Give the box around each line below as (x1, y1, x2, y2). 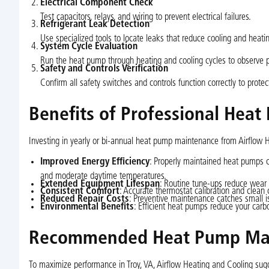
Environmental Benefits (40, 202, 134, 212)
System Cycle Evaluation (40, 42, 138, 52)
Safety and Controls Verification (40, 64, 168, 74)
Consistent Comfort (40, 187, 119, 197)
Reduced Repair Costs (40, 195, 129, 205)
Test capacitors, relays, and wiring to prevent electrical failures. (40, 12, 251, 22)
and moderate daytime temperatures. (40, 172, 166, 182)
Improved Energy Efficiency (40, 157, 150, 168)
